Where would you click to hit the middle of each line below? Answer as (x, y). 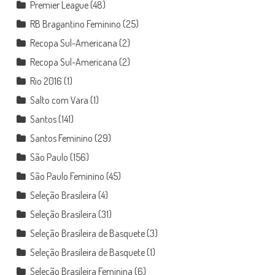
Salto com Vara (59, 100)
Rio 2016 (46, 81)
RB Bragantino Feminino (75, 24)
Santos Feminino (61, 138)
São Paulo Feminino (67, 176)
